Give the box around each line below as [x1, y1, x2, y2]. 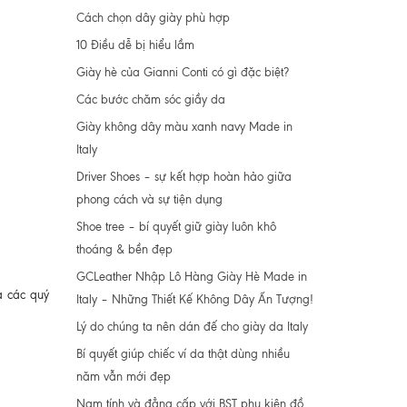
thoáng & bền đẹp [75, 243, 173, 256]
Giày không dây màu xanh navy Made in [75, 120, 293, 134]
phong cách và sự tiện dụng [75, 193, 223, 206]
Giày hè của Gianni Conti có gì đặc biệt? [75, 65, 289, 79]
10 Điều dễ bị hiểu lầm [75, 38, 194, 52]
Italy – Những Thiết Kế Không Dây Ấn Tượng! [75, 293, 313, 306]
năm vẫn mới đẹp [75, 370, 171, 383]
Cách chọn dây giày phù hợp [75, 11, 230, 25]
